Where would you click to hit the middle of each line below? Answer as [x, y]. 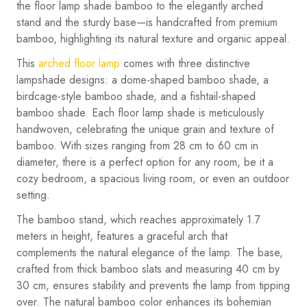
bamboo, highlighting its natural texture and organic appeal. [153, 39]
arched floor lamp [79, 64]
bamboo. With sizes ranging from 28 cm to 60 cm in [137, 146]
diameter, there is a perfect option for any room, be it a [145, 162]
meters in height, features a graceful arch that [122, 236]
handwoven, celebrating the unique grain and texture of [145, 130]
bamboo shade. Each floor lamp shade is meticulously [140, 113]
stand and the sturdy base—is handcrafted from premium [147, 23]
